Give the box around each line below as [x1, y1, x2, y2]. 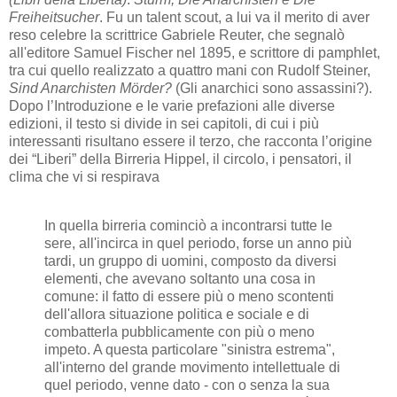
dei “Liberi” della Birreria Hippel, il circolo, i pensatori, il [9, 151, 352, 167]
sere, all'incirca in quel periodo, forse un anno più [44, 236, 352, 252]
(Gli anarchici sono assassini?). [172, 80, 376, 96]
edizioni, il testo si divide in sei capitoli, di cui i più [9, 115, 319, 131]
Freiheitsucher [9, 9, 99, 25]
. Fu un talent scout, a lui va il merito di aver [99, 9, 370, 25]
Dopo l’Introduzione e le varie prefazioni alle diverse [9, 97, 335, 113]
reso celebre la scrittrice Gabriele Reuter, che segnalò [9, 27, 345, 43]
